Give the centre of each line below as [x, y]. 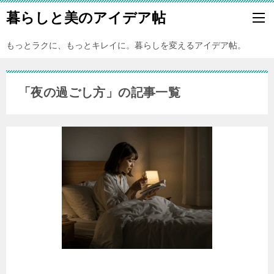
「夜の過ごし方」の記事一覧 [100, 92]
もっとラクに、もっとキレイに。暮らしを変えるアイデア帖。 [126, 45]
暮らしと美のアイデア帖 [86, 18]
